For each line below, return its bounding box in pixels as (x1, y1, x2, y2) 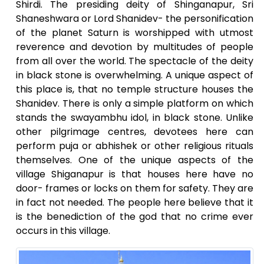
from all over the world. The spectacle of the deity (16, 54, 253, 68)
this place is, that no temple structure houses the (16, 82, 253, 96)
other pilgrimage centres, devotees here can (16, 124, 253, 138)
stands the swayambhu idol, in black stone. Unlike (16, 110, 253, 124)
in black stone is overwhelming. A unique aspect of (16, 68, 253, 82)
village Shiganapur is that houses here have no (16, 167, 253, 181)
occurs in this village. (16, 223, 110, 237)
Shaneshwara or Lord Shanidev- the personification (16, 11, 253, 25)
